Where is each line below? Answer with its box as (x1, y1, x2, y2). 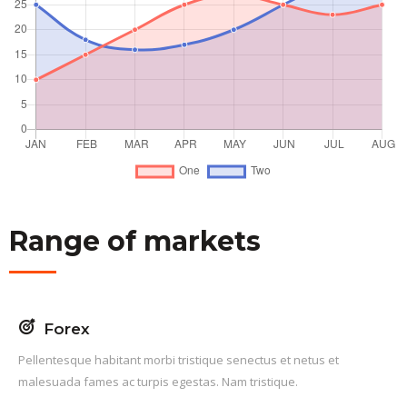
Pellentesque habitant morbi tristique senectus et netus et (18, 351, 339, 368)
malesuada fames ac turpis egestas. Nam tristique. (18, 372, 298, 390)
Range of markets (9, 223, 261, 258)
